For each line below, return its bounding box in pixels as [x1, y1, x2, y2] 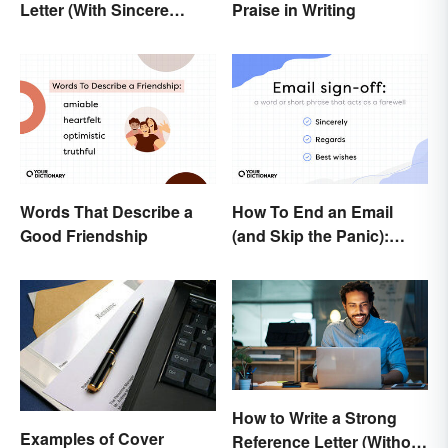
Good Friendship [20, 224, 148, 248]
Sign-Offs [232, 272, 303, 296]
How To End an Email [232, 200, 393, 224]
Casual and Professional [232, 248, 418, 272]
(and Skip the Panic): [232, 224, 389, 248]
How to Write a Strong [232, 406, 397, 430]
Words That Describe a [20, 200, 193, 224]
